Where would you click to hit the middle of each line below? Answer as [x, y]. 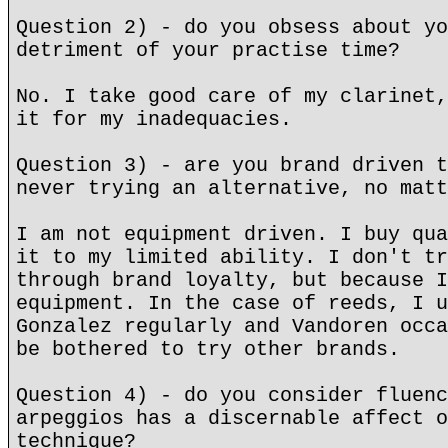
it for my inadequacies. [154, 119]
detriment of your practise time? [208, 50]
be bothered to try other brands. [208, 349]
